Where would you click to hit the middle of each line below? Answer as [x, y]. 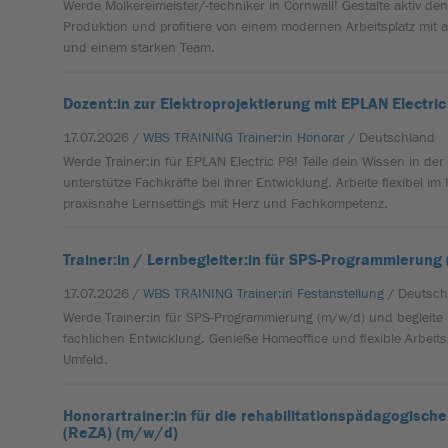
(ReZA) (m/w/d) [121, 433]
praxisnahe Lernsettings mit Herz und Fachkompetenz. [226, 204]
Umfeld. [86, 360]
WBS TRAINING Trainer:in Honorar [244, 138]
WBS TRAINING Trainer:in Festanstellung [264, 294]
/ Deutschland [392, 138]
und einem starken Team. [139, 48]
